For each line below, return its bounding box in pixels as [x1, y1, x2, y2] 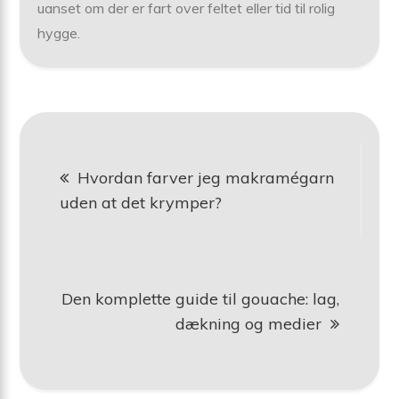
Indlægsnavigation [37, 129, 345, 176]
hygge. [37, 23, 81, 42]
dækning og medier [175, 313, 322, 334]
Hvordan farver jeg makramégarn [77, 167, 335, 188]
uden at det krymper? [60, 191, 223, 213]
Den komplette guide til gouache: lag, [61, 288, 339, 309]
